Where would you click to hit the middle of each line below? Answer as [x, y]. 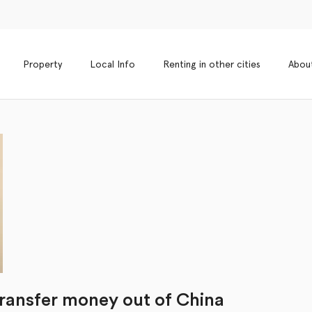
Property [42, 64]
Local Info [112, 64]
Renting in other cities [212, 64]
